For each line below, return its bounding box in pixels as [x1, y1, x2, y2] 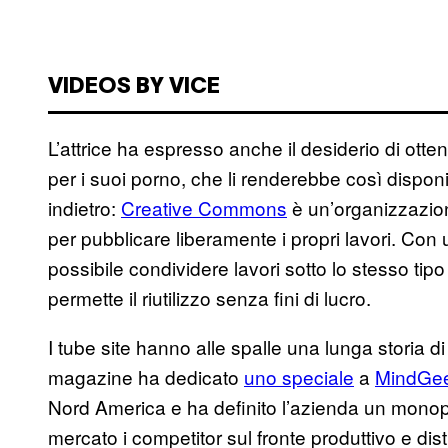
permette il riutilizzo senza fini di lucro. [48, 283, 371, 311]
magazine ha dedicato [48, 362, 244, 390]
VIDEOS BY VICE [48, 76, 220, 97]
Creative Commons [121, 193, 287, 221]
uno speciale [244, 362, 354, 390]
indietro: [48, 193, 121, 221]
